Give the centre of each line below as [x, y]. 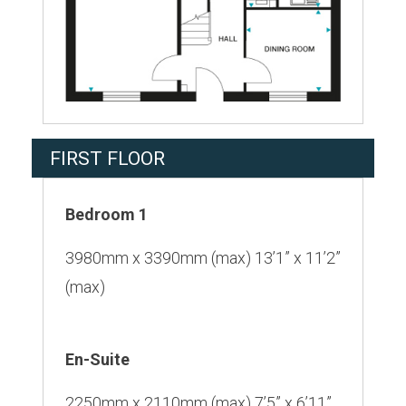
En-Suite [97, 360]
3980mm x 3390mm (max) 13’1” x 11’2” [203, 258]
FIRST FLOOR [107, 159]
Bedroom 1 [106, 215]
